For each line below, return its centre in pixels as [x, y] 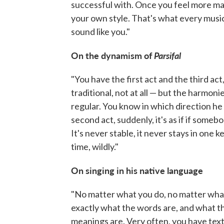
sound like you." [100, 32]
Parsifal [167, 55]
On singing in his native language [137, 170]
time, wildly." [95, 147]
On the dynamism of [112, 55]
